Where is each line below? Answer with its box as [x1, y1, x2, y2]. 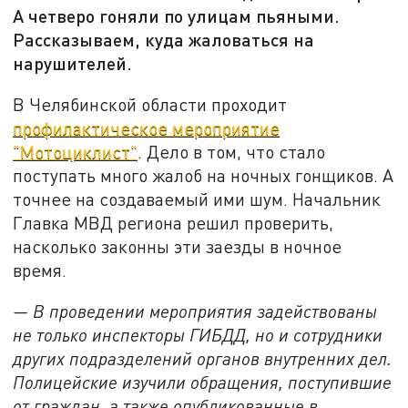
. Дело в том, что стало [138, 140, 326, 162]
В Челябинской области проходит [13, 93, 288, 115]
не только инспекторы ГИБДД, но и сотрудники [13, 324, 383, 346]
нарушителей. [13, 52, 133, 75]
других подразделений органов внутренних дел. [13, 348, 393, 370]
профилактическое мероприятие [13, 117, 280, 138]
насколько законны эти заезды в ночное [13, 235, 342, 257]
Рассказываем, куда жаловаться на [13, 28, 315, 51]
